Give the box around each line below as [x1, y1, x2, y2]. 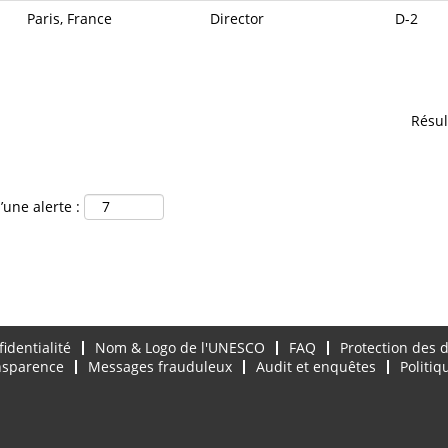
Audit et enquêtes [256, 357, 376, 376]
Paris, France [27, 8, 112, 28]
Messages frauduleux [88, 357, 232, 376]
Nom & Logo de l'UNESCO [95, 338, 265, 357]
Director [210, 8, 264, 28]
